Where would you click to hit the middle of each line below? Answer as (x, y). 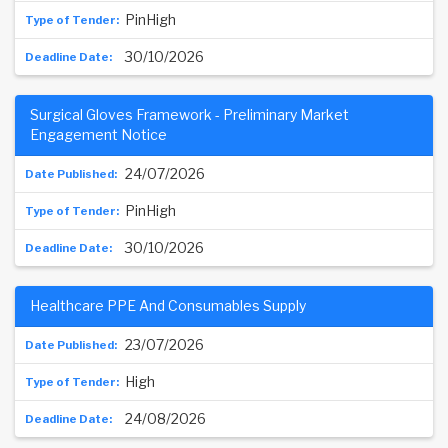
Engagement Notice (98, 134)
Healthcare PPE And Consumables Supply (168, 305)
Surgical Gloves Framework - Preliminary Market (189, 114)
